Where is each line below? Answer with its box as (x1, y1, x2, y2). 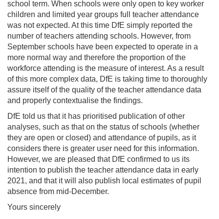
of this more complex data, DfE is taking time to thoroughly (7, 75, 207, 83)
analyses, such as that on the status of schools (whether (7, 123, 199, 131)
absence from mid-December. (7, 187, 109, 196)
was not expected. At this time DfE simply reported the (7, 21, 193, 29)
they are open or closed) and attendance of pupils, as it (7, 133, 196, 142)
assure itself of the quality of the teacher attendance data (7, 86, 201, 94)
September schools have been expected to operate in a (7, 43, 198, 51)
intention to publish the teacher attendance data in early (7, 166, 198, 174)
